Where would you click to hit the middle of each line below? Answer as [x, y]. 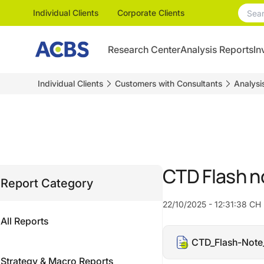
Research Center [144, 49]
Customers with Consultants [169, 83]
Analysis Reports [217, 49]
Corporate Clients [151, 13]
